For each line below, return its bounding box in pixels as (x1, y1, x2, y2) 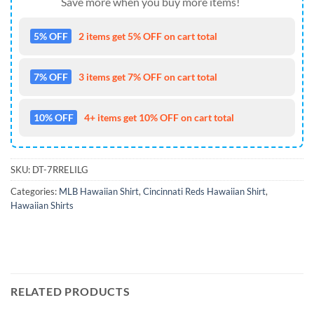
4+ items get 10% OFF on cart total (84, 111, 234, 123)
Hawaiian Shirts (11, 199, 74, 211)
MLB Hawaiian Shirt (59, 185, 139, 197)
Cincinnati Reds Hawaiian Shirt (143, 185, 266, 197)
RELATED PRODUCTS (11, 285, 130, 299)
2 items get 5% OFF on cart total (78, 29, 217, 42)
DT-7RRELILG (32, 163, 88, 175)
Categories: (11, 185, 59, 197)
